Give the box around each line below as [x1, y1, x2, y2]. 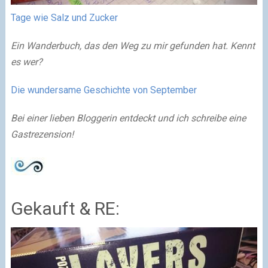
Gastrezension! [10, 129, 76, 141]
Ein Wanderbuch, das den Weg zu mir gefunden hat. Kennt [10, 40, 255, 52]
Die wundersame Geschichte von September [10, 84, 199, 96]
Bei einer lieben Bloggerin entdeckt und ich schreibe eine [10, 112, 246, 124]
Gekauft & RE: [10, 198, 120, 220]
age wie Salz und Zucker [15, 12, 120, 24]
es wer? [10, 56, 45, 68]
